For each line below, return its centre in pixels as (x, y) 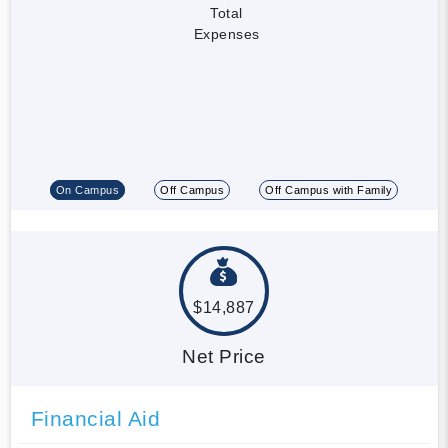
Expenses (226, 33)
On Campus (87, 189)
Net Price (224, 356)
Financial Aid (95, 418)
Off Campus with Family (329, 189)
